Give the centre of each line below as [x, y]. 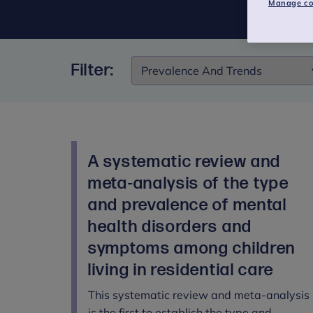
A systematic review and [185, 161]
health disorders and [170, 226]
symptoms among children [192, 248]
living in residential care [181, 270]
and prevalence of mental [188, 205]
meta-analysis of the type [189, 183]
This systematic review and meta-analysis [199, 294]
